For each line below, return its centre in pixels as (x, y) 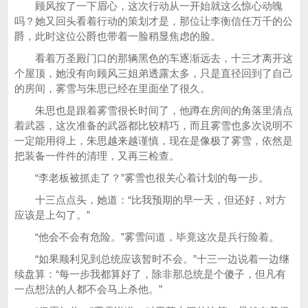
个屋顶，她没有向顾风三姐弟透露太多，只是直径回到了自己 (154, 73)
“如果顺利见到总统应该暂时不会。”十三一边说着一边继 (152, 259)
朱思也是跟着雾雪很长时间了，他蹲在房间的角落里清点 (154, 110)
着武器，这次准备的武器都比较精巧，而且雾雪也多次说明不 (154, 125)
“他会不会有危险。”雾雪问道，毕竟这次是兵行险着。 (147, 237)
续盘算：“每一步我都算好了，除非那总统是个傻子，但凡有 (150, 274)
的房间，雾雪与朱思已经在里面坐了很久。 (112, 88)
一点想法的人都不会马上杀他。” (88, 289)
